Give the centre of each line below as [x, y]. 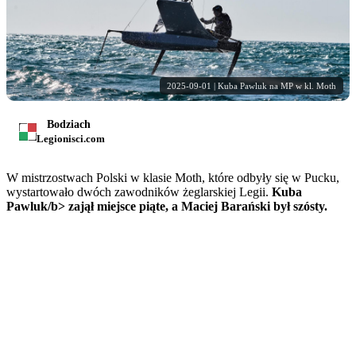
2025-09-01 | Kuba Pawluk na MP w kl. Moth [252, 85]
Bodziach [69, 124]
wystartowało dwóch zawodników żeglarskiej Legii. [139, 192]
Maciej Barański [226, 206]
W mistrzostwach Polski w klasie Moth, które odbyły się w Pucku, [173, 177]
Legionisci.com [71, 138]
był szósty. [299, 206]
